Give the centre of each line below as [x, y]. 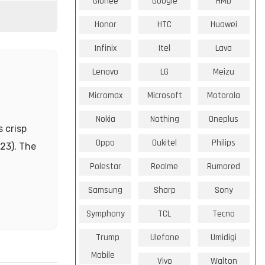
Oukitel [165, 143]
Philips [224, 143]
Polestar [105, 167]
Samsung [106, 190]
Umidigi [224, 237]
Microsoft [164, 96]
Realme [165, 167]
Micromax [105, 96]
